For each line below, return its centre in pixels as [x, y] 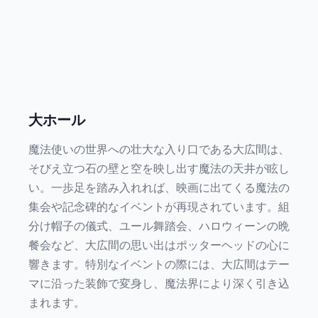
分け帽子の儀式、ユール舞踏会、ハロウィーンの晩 [159, 226]
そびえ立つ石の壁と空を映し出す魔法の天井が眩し [159, 168]
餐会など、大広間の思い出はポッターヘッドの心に [159, 245]
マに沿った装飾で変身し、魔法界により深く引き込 [159, 283]
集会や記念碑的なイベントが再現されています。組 [159, 207]
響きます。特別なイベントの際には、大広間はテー [159, 264]
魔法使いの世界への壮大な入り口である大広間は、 [159, 149]
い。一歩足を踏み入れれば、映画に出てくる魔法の [159, 187]
